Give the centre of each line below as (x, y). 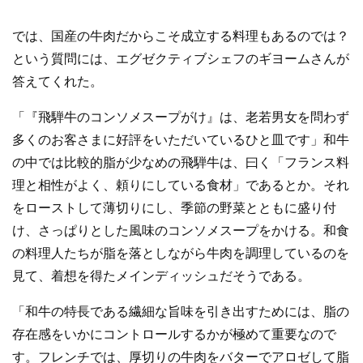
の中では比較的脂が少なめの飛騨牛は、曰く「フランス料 (181, 162)
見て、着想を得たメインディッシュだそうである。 (161, 275)
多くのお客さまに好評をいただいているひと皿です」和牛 (181, 139)
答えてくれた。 (58, 81)
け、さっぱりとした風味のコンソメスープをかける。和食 (181, 230)
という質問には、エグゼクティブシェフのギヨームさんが (181, 58)
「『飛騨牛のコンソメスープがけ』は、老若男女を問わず (181, 117)
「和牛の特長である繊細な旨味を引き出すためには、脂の (181, 311)
